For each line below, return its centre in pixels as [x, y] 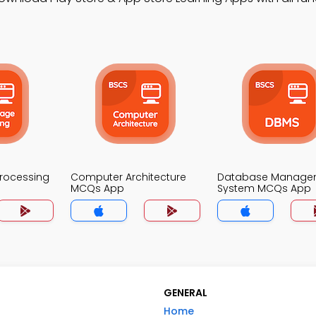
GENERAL [186, 293]
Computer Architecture [128, 177]
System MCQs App [264, 188]
